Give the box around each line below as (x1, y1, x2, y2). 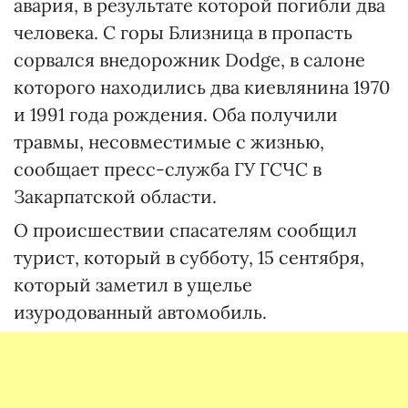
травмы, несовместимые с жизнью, (14, 130, 324, 153)
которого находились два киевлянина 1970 (14, 76, 390, 98)
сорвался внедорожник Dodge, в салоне (14, 48, 365, 71)
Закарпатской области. (14, 185, 217, 208)
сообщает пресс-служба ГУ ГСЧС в (14, 158, 321, 180)
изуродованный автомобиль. (14, 301, 267, 323)
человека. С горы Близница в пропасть (14, 21, 352, 44)
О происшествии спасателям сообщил (14, 219, 357, 241)
